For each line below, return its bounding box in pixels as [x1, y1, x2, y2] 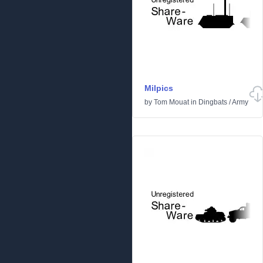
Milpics [144, 83, 173, 93]
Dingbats [198, 98, 227, 106]
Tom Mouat [154, 98, 189, 106]
